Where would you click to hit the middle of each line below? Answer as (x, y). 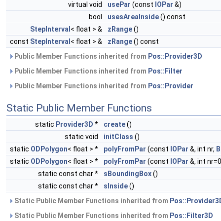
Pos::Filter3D (191, 216)
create (114, 124)
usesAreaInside (133, 17)
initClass (118, 137)
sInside (116, 186)
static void (82, 137)
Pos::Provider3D (175, 56)
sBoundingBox (128, 174)
